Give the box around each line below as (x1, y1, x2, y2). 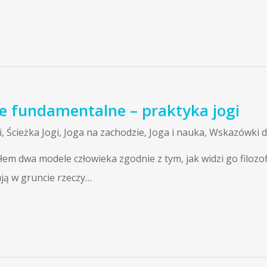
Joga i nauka (149, 126, 204, 139)
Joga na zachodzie (64, 126, 144, 139)
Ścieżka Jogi (7, 126, 59, 139)
